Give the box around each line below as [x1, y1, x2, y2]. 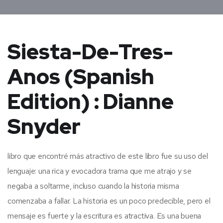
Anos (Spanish [7, 62, 154, 91]
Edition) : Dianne [7, 87, 174, 115]
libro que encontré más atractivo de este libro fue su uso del [7, 150, 208, 161]
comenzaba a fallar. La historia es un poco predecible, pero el [7, 195, 211, 206]
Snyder [7, 112, 81, 140]
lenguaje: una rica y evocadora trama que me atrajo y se [7, 165, 192, 176]
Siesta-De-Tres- [7, 37, 173, 66]
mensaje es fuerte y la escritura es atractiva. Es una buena [7, 210, 202, 221]
